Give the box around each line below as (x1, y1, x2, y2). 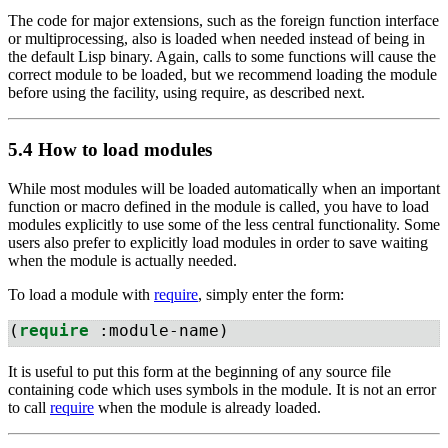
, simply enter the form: (198, 285, 344, 303)
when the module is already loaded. (94, 398, 321, 416)
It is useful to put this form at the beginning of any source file (8, 362, 391, 380)
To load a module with (8, 285, 154, 303)
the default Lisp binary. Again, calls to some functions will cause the (8, 48, 436, 66)
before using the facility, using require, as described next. (8, 84, 365, 102)
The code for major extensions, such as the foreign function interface (8, 12, 439, 30)
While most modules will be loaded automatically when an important (8, 179, 440, 197)
